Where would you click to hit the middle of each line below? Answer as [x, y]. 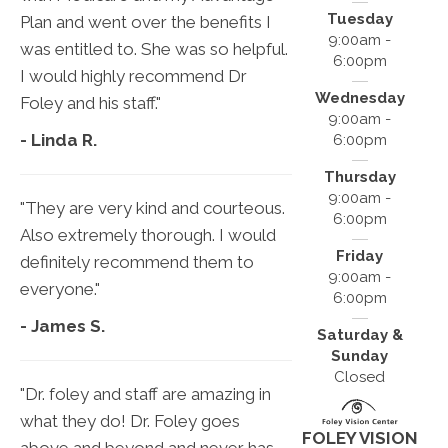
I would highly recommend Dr [133, 76]
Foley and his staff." [90, 103]
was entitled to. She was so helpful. [154, 49]
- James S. [62, 326]
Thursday [359, 177]
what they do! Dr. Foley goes [130, 421]
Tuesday [359, 19]
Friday [360, 256]
